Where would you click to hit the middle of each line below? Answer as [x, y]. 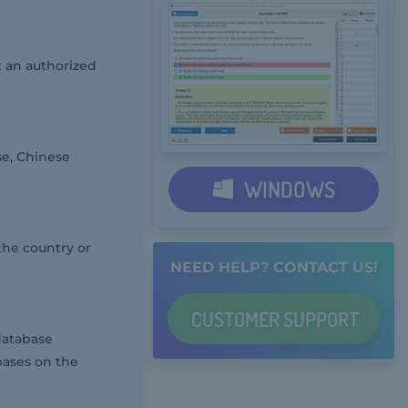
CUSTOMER [238, 318]
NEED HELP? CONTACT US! [274, 267]
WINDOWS [287, 189]
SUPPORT [321, 318]
